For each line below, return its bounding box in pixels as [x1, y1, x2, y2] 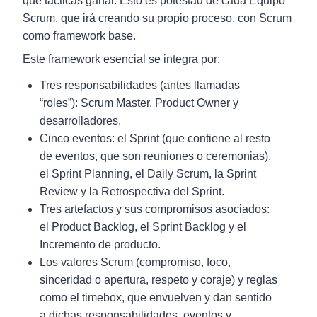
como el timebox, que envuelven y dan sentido [40, 292, 272, 304]
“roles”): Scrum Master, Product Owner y [40, 97, 238, 109]
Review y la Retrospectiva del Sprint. [40, 185, 224, 197]
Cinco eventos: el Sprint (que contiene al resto [40, 132, 270, 144]
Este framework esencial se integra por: [23, 53, 220, 65]
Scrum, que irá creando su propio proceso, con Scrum [23, 12, 292, 24]
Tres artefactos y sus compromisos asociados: [40, 203, 270, 215]
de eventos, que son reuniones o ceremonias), [40, 150, 271, 162]
